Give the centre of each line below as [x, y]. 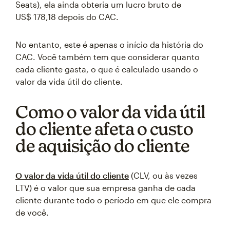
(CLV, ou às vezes [163, 175]
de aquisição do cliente [103, 145]
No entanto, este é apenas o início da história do [109, 44]
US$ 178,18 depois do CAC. [67, 16]
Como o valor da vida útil [110, 111]
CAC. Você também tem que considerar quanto [108, 56]
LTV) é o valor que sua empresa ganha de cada [106, 187]
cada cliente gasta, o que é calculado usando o [107, 69]
